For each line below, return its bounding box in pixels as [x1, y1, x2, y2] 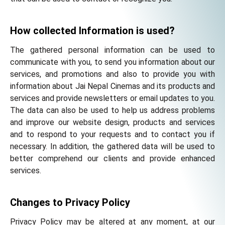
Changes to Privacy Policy [10, 196, 130, 208]
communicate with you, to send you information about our [10, 57, 215, 67]
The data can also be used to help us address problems [10, 105, 215, 115]
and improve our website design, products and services [10, 118, 215, 127]
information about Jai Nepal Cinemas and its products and [10, 81, 215, 91]
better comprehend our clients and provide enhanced [10, 154, 215, 163]
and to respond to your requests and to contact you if [10, 130, 215, 139]
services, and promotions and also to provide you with [10, 69, 215, 79]
